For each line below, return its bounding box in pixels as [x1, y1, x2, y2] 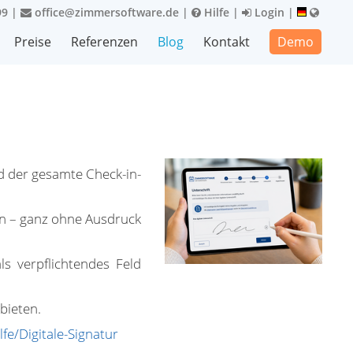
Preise [14, 33, 51, 50]
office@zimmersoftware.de [32, 5, 179, 20]
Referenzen [71, 33, 138, 50]
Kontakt [203, 33, 250, 50]
